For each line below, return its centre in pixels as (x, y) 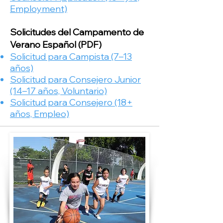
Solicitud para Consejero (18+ (71, 102)
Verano (26, 45)
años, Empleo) (40, 114)
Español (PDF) (72, 45)
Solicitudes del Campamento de (77, 32)
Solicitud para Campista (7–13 (71, 56)
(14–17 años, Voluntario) (58, 91)
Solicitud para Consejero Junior (75, 79)
